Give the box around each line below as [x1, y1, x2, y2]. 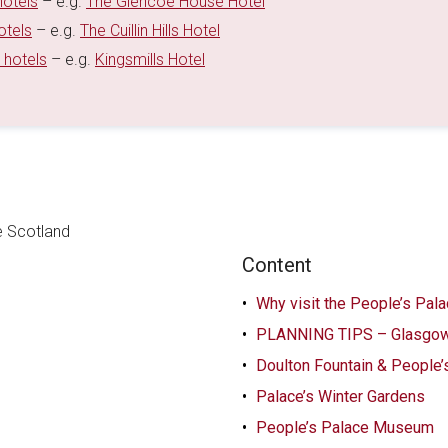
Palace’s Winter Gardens [256, 387, 425, 407]
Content [242, 253, 312, 278]
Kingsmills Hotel [95, 50, 205, 70]
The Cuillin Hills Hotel [80, 21, 220, 41]
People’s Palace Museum [256, 418, 434, 438]
